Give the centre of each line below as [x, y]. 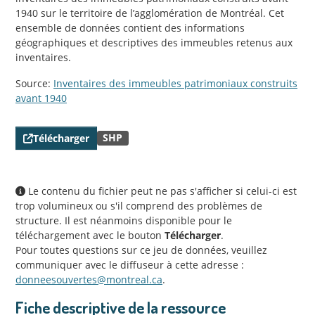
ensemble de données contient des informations [130, 28]
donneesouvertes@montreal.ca [89, 280]
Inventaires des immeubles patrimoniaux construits [175, 84]
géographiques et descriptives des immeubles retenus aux [154, 43]
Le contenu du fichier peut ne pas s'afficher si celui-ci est [161, 191]
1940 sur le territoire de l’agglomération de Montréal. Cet [150, 13]
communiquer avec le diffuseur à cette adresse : [130, 265]
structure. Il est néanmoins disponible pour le [124, 221]
